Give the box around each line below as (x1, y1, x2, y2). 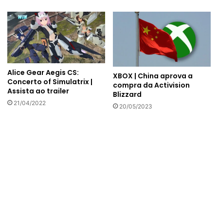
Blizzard (113, 89, 142, 99)
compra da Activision (113, 80, 190, 90)
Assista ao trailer (7, 86, 69, 96)
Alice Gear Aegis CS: (7, 67, 79, 77)
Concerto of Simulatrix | (7, 76, 92, 87)
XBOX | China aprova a (113, 71, 193, 81)
